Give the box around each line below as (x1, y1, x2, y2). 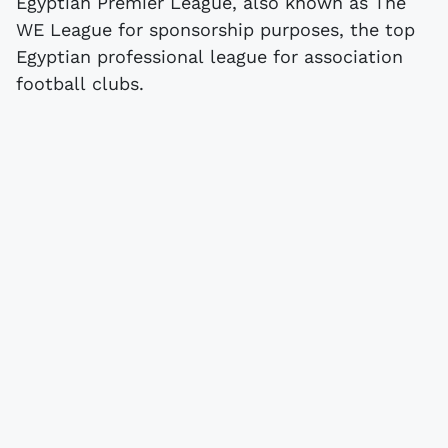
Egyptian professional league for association (16, 45, 403, 67)
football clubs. (16, 72, 144, 94)
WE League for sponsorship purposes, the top (16, 18, 415, 40)
